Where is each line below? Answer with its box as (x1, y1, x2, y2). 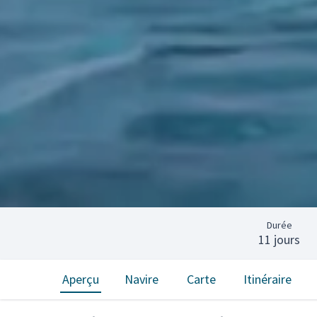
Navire (125, 271, 158, 287)
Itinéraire (243, 271, 292, 287)
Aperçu (62, 271, 99, 287)
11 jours (258, 231, 300, 248)
